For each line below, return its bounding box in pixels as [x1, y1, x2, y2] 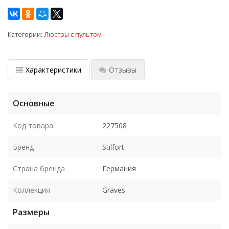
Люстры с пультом [44, 30, 102, 39]
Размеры [13, 206, 50, 218]
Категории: [8, 30, 44, 39]
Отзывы [109, 64, 136, 75]
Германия [102, 163, 136, 173]
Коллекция [13, 185, 50, 195]
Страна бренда [13, 163, 65, 173]
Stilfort [102, 142, 124, 152]
